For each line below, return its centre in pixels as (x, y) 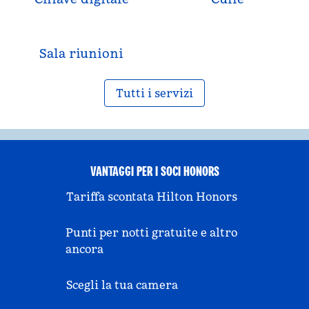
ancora (85, 249)
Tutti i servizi (154, 93)
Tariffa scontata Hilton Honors (152, 197)
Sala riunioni (81, 53)
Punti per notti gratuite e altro (152, 232)
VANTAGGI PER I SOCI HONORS (154, 171)
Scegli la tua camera (122, 285)
